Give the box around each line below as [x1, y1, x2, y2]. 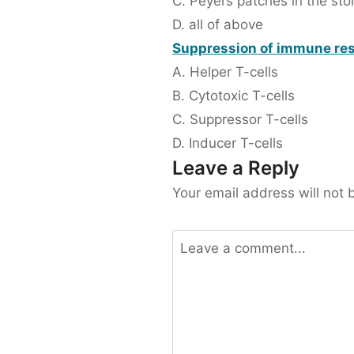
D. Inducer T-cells [172, 135, 283, 152]
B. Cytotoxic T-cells [172, 88, 295, 104]
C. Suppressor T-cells [172, 111, 308, 128]
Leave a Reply [172, 156, 299, 180]
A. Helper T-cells [172, 64, 278, 81]
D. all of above [172, 17, 263, 33]
